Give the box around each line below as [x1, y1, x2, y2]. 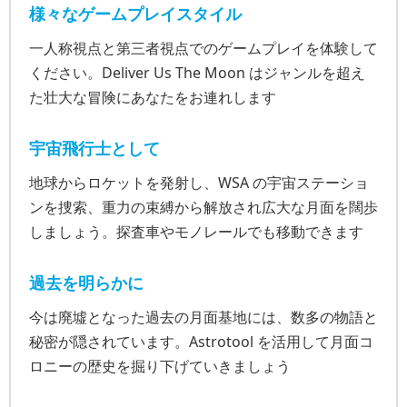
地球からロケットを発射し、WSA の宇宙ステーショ [29, 172, 369, 193]
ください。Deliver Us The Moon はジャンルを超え [29, 62, 365, 83]
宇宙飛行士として [29, 136, 160, 159]
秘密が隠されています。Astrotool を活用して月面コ [29, 331, 373, 352]
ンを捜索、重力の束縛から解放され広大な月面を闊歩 [29, 196, 378, 217]
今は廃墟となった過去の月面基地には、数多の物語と [29, 306, 378, 327]
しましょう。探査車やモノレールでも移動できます [29, 221, 363, 242]
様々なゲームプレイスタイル [29, 2, 242, 25]
